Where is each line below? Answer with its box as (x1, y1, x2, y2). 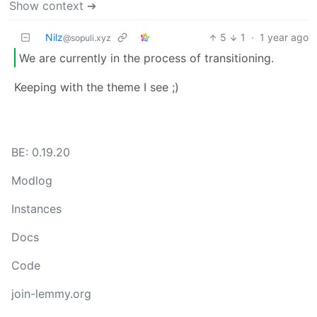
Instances (11, 202, 62, 217)
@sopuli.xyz (63, 33, 111, 44)
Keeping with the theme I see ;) (14, 80, 179, 95)
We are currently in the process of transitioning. (19, 50, 274, 65)
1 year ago (260, 31, 309, 44)
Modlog (11, 173, 52, 188)
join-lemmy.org (11, 287, 91, 301)
